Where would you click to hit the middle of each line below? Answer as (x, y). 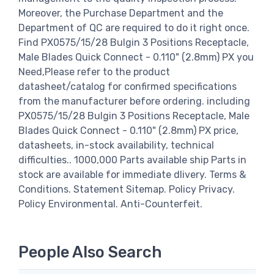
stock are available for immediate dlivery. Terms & (132, 174)
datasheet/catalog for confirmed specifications (128, 86)
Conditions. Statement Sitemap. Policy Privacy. (127, 189)
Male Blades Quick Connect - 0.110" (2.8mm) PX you (136, 57)
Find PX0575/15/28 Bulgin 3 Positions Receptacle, (134, 42)
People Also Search (90, 252)
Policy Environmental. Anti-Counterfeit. (110, 204)
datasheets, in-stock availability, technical (116, 145)
